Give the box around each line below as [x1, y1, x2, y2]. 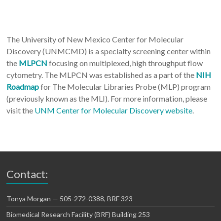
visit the [6, 106, 35, 115]
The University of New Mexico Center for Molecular [6, 35, 184, 44]
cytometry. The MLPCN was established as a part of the [6, 70, 196, 79]
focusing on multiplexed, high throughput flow [49, 58, 203, 68]
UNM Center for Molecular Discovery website [35, 106, 193, 115]
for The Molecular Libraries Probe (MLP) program [39, 82, 211, 91]
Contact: [6, 167, 48, 181]
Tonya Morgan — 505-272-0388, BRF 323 [6, 194, 133, 203]
